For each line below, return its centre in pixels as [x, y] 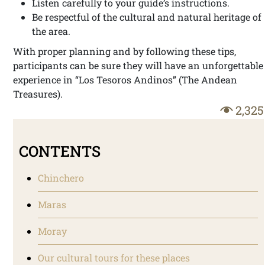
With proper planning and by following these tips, [125, 51]
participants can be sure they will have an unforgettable [138, 65]
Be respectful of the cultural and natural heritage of [147, 17]
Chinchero [61, 178]
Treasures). [38, 94]
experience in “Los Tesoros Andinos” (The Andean [125, 80]
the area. [51, 31]
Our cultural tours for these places [114, 258]
